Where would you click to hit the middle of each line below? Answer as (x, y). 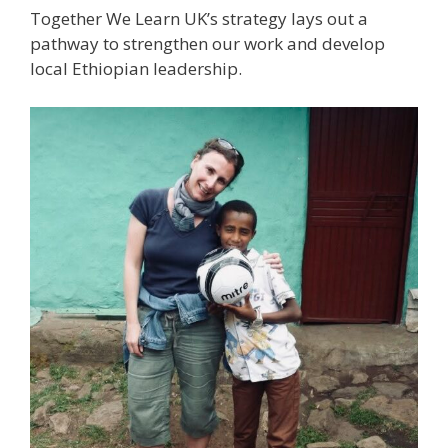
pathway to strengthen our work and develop (207, 44)
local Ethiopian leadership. (136, 69)
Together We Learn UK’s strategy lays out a (199, 19)
